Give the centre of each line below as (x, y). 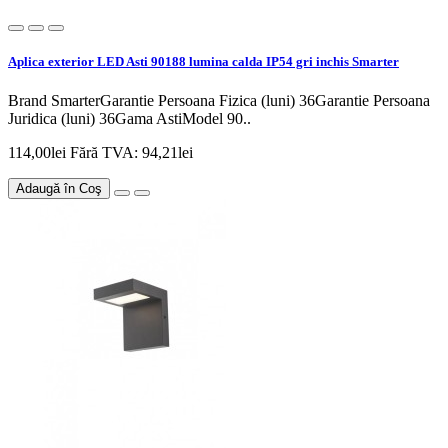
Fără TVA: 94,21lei (131, 153)
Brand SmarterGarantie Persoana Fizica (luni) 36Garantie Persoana (219, 101)
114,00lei (39, 153)
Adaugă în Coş (59, 189)
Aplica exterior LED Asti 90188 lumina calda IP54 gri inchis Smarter (203, 62)
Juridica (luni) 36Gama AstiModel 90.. (129, 119)
